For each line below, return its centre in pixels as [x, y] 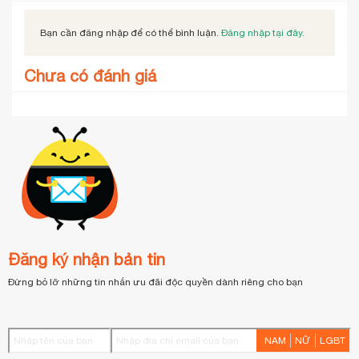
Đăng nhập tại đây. [263, 32]
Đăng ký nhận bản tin [87, 259]
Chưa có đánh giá [90, 75]
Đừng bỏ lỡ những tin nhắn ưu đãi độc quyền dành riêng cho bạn [155, 282]
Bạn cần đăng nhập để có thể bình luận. [131, 32]
